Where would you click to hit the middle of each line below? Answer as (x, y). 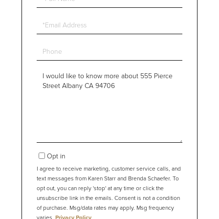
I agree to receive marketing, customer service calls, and (109, 169)
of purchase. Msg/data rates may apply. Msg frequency (105, 208)
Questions (52, 73)
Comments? (55, 96)
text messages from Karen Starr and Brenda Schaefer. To (108, 178)
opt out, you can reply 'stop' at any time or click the (100, 188)
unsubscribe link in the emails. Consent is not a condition (108, 198)
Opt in (56, 156)
